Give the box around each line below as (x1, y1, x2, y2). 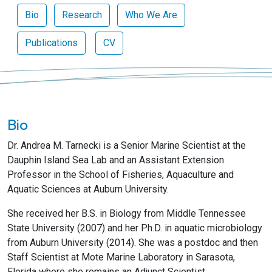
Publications (25, 37, 78, 49)
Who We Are (125, 9, 177, 21)
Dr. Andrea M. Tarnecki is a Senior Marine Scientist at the (7, 140, 246, 151)
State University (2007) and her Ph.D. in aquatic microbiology (7, 222, 262, 234)
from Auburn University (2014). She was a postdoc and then (7, 237, 258, 248)
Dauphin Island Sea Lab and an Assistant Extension (7, 154, 224, 166)
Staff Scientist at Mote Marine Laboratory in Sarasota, (7, 251, 235, 263)
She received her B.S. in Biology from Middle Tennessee (7, 208, 246, 219)
